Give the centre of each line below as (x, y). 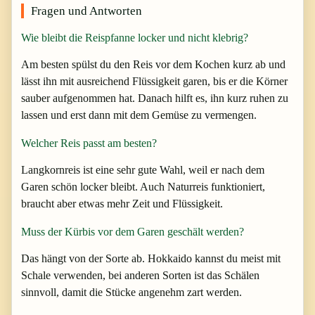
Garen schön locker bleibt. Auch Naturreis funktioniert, (143, 186)
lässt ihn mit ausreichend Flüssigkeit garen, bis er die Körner (154, 81)
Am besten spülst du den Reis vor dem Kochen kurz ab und (153, 64)
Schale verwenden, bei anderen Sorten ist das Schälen (140, 275)
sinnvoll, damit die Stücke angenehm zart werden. (131, 292)
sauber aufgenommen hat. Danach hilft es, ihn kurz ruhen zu (155, 98)
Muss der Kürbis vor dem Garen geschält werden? (133, 231)
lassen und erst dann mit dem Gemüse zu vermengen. (139, 115)
